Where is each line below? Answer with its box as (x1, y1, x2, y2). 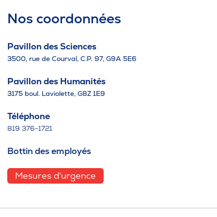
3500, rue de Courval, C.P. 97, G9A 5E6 (7, 54, 137, 63)
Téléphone (7, 110, 50, 122)
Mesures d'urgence (15, 170, 96, 181)
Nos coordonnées (7, 9, 121, 27)
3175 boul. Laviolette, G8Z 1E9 (7, 89, 105, 98)
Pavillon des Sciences (7, 40, 96, 52)
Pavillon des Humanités (7, 75, 106, 87)
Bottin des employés (7, 145, 91, 156)
